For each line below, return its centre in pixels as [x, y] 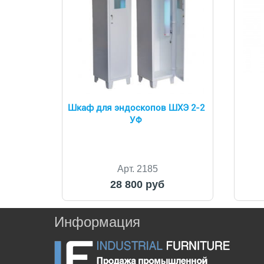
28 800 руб [138, 184]
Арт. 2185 [137, 169]
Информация [97, 222]
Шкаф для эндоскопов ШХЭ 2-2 [136, 108]
